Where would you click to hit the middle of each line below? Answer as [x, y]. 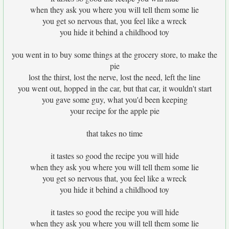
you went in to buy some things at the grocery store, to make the [114, 54]
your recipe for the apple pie [114, 111]
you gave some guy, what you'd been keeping [114, 99]
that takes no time [114, 133]
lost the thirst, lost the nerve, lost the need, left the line [114, 77]
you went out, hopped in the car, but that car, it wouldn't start [114, 88]
